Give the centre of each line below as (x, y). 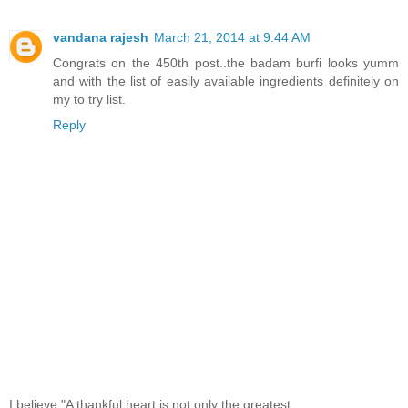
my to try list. (89, 99)
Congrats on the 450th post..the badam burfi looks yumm (226, 62)
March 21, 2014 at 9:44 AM (232, 37)
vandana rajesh (101, 37)
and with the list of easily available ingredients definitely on (226, 81)
